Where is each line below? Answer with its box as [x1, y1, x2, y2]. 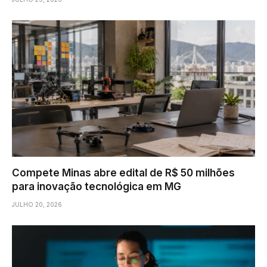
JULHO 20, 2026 [12, 201, 62, 209]
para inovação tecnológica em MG [12, 181, 181, 193]
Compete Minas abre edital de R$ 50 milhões [12, 167, 235, 179]
